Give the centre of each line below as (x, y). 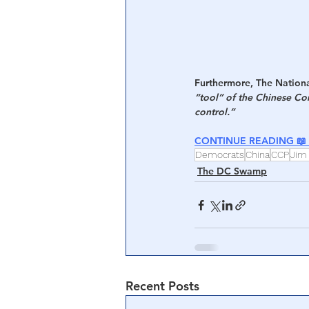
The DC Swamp (232, 171)
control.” (215, 112)
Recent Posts (162, 286)
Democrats (220, 154)
